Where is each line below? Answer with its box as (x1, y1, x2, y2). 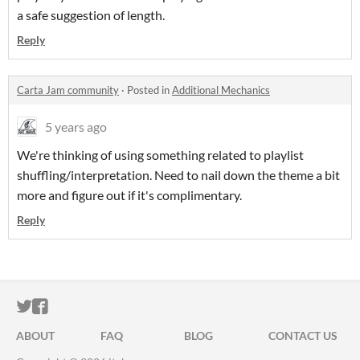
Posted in (127, 84, 172, 97)
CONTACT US (268, 329, 337, 343)
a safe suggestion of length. (17, 7, 165, 23)
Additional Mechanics (172, 84, 270, 97)
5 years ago (45, 119, 107, 135)
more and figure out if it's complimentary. (17, 187, 242, 203)
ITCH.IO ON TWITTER (31, 297, 190, 317)
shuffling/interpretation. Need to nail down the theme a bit (17, 167, 340, 183)
